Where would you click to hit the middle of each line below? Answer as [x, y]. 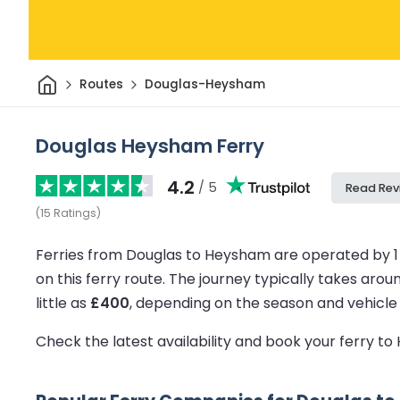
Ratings [75, 212]
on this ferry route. [102, 279]
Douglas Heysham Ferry [150, 146]
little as [63, 303]
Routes [101, 85]
